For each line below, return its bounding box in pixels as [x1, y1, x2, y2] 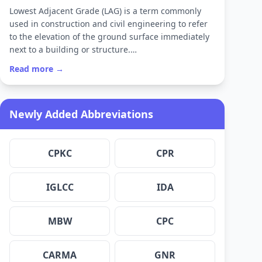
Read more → [9, 63, 64, 75]
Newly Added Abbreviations [9, 107, 153, 122]
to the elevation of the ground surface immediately [9, 31, 209, 43]
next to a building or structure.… [9, 44, 137, 56]
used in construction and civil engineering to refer [9, 18, 208, 30]
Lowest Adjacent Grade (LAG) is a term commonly [9, 5, 201, 17]
